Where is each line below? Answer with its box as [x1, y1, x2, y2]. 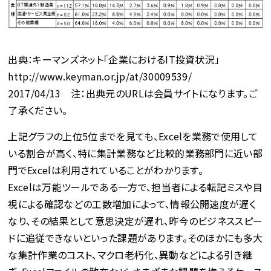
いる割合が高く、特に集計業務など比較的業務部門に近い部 [8, 146, 263, 161]
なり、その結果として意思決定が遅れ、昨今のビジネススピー [8, 214, 263, 229]
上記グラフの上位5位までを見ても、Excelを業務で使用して [8, 129, 258, 144]
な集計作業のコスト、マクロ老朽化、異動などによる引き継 [8, 247, 253, 263]
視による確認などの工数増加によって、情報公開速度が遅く [8, 197, 256, 212]
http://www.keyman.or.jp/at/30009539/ [8, 69, 192, 84]
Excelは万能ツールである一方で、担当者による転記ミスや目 [8, 180, 263, 195]
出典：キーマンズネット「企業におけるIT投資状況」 [8, 52, 230, 67]
